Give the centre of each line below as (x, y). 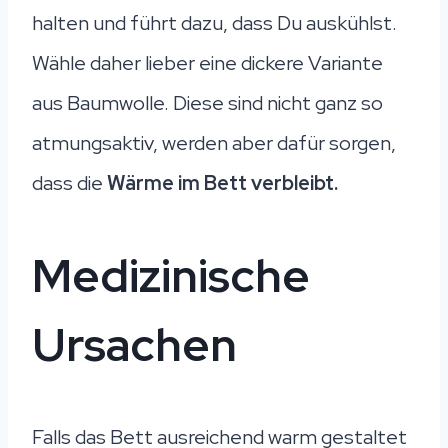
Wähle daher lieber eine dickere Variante (207, 63)
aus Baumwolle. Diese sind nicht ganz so (207, 103)
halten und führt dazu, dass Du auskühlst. (214, 23)
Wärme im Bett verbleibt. (222, 183)
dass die (69, 183)
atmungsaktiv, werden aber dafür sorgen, (214, 143)
